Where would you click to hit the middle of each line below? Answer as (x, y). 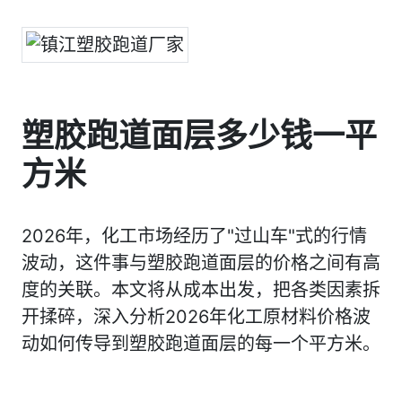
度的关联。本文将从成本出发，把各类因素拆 (201, 290)
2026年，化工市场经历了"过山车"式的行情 (194, 236)
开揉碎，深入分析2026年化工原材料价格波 (196, 317)
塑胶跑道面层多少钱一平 (199, 135)
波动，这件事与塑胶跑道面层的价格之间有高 (201, 263)
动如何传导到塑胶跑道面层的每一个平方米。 (201, 344)
